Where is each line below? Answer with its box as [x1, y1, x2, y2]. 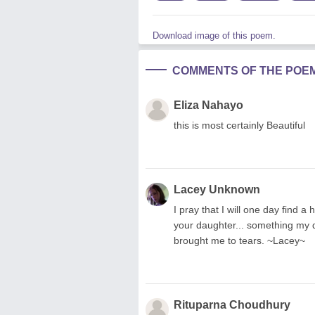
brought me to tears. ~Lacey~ [174, 234, 305, 246]
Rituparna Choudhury [174, 298, 290, 311]
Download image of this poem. [153, 30, 276, 41]
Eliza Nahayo [174, 98, 243, 111]
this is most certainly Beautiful [174, 119, 305, 131]
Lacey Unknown [174, 183, 260, 195]
